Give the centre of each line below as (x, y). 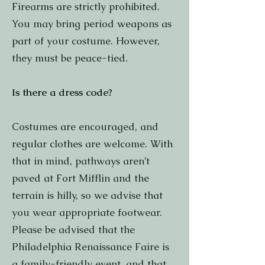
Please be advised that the (73, 230)
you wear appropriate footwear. (87, 212)
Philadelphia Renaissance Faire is (91, 247)
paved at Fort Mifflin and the (80, 178)
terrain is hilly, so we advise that (87, 195)
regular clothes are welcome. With (92, 144)
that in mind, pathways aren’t (81, 161)
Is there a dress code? (62, 92)
